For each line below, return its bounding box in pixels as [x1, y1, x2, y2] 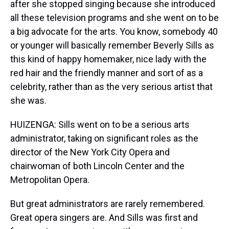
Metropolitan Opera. [10, 174, 89, 185]
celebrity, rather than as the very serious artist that [10, 81, 213, 92]
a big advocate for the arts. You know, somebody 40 [10, 26, 218, 37]
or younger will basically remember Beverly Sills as [10, 40, 214, 51]
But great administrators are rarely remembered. [10, 198, 205, 209]
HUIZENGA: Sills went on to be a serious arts [10, 119, 190, 130]
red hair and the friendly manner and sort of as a [10, 67, 203, 78]
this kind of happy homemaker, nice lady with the [10, 54, 207, 64]
